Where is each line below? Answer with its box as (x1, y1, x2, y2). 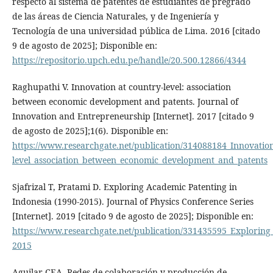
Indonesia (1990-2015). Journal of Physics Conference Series (12, 195, 253, 207)
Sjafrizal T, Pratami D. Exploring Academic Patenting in (12, 180, 237, 193)
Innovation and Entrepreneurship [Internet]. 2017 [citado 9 (12, 110, 254, 122)
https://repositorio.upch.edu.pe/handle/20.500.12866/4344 (12, 54, 246, 66)
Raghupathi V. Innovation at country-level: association (12, 80, 231, 93)
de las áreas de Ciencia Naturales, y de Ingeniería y (12, 10, 219, 22)
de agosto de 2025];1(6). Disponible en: (12, 124, 168, 136)
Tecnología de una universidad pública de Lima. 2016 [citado (12, 24, 260, 37)
